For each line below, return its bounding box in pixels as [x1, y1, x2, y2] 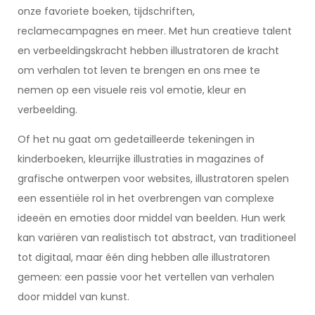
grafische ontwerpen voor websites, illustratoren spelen [18, 172, 289, 186]
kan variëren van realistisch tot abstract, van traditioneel [18, 231, 296, 245]
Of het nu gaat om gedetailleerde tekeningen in [18, 132, 255, 146]
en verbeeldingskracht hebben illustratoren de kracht [18, 44, 279, 58]
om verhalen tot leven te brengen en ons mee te [18, 63, 260, 77]
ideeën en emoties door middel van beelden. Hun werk [18, 211, 285, 225]
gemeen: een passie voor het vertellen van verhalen [18, 270, 274, 284]
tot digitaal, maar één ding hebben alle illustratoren [18, 250, 270, 264]
